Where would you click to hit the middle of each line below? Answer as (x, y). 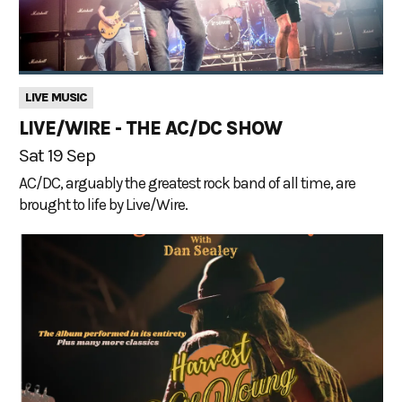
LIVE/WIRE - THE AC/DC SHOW (150, 128)
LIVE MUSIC (56, 98)
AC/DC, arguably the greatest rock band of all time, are (187, 183)
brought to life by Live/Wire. (103, 204)
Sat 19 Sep (57, 155)
